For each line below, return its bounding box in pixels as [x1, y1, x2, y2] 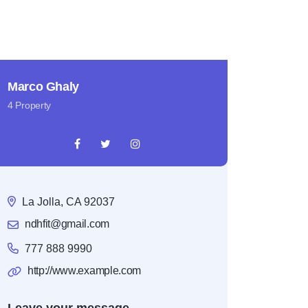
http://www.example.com [27, 265, 141, 277]
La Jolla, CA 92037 [22, 196, 115, 208]
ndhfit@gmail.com [25, 218, 109, 230]
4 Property [8, 100, 52, 111]
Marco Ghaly [8, 80, 80, 94]
